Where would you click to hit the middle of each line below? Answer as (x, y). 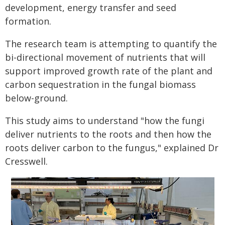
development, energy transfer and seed (91, 8)
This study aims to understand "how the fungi (105, 121)
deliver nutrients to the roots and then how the (108, 134)
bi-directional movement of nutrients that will (105, 58)
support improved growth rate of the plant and (109, 71)
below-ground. (36, 98)
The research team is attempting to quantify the (111, 44)
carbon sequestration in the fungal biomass (100, 85)
